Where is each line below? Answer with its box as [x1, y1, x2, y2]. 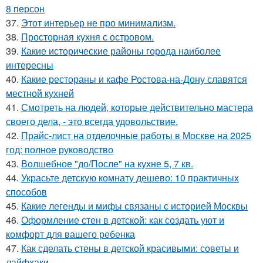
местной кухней [6, 86, 74, 100]
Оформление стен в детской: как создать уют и [21, 213, 224, 227]
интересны [6, 58, 53, 72]
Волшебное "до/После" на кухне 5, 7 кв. [21, 156, 193, 170]
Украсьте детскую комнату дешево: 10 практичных [21, 170, 239, 184]
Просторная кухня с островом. [21, 29, 154, 43]
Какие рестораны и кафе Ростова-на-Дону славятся [21, 72, 247, 86]
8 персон [6, 1, 45, 15]
